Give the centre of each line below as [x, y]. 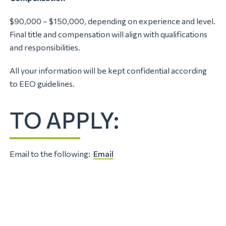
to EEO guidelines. [42, 84]
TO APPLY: [65, 120]
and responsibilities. [45, 47]
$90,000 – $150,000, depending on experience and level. [113, 21]
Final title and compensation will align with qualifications [109, 34]
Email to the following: [52, 153]
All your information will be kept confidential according [108, 71]
